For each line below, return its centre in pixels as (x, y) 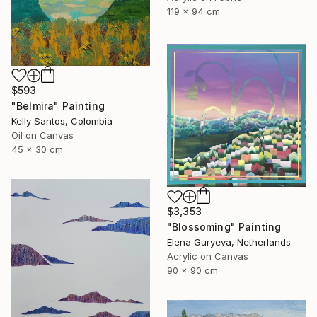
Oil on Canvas (42, 136)
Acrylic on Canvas (208, 257)
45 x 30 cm (37, 150)
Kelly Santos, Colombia (62, 121)
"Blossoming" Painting (224, 227)
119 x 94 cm (194, 11)
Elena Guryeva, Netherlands (229, 242)
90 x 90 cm (192, 271)
